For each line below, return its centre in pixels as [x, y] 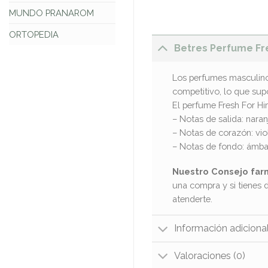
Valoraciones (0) [210, 255]
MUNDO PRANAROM [51, 13]
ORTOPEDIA [34, 35]
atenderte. [192, 199]
